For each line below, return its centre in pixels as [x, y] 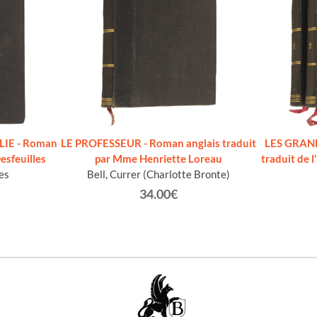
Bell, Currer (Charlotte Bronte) [158, 174]
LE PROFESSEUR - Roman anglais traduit [158, 143]
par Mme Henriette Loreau [158, 159]
